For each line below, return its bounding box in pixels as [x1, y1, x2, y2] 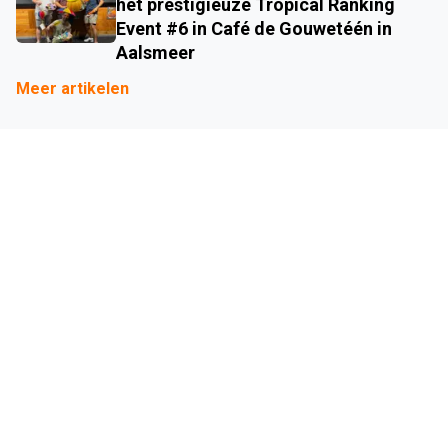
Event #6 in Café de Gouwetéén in [116, 17, 392, 39]
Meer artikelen [16, 78, 129, 98]
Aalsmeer [116, 41, 195, 63]
